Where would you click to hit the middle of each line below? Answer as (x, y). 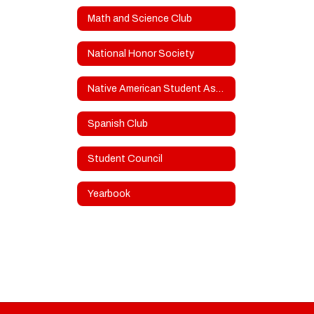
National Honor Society (141, 53)
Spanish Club (118, 123)
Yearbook (109, 193)
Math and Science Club (140, 18)
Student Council (125, 158)
